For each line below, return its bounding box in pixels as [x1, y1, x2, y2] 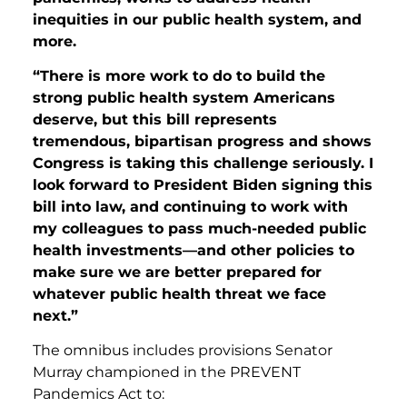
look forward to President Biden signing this [33, 175, 372, 194]
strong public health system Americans [33, 88, 335, 106]
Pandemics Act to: [33, 385, 164, 403]
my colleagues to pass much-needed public [33, 219, 366, 237]
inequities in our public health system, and [33, 10, 362, 28]
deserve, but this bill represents [33, 110, 277, 128]
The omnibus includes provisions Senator [33, 342, 333, 360]
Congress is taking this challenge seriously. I [33, 154, 373, 172]
